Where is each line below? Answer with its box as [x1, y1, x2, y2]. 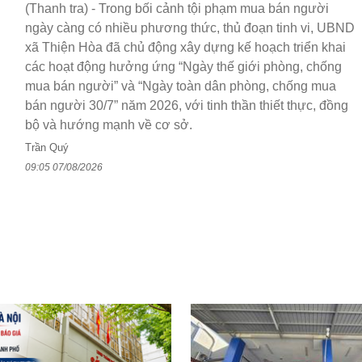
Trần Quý [25, 141, 69, 154]
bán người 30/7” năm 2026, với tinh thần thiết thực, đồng [25, 99, 348, 113]
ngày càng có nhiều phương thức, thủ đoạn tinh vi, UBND [25, 21, 355, 36]
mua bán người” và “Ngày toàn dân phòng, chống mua [25, 79, 336, 94]
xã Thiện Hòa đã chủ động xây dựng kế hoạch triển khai [25, 40, 346, 55]
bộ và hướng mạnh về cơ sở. [25, 118, 192, 133]
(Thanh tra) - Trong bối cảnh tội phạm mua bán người [25, 2, 329, 16]
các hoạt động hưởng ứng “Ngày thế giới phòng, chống [25, 60, 342, 74]
